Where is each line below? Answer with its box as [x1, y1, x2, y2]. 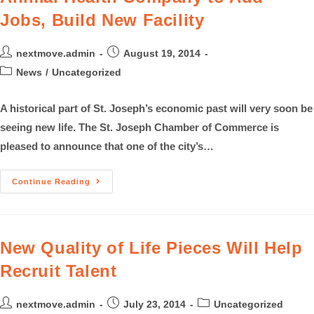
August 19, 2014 [123, 48, 200, 60]
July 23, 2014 [123, 299, 186, 310]
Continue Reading [12, 177, 90, 186]
